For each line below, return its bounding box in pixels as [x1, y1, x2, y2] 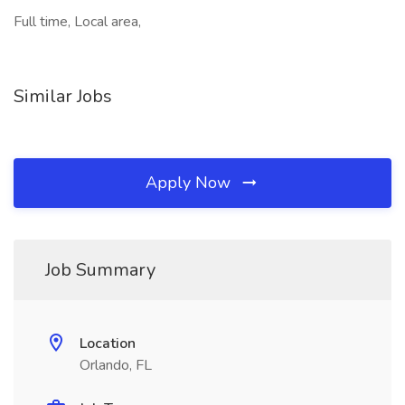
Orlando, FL [80, 355, 152, 375]
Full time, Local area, [14, 12, 141, 32]
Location [80, 334, 136, 353]
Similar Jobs [14, 84, 112, 108]
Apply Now [146, 172, 235, 193]
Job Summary [45, 258, 155, 282]
